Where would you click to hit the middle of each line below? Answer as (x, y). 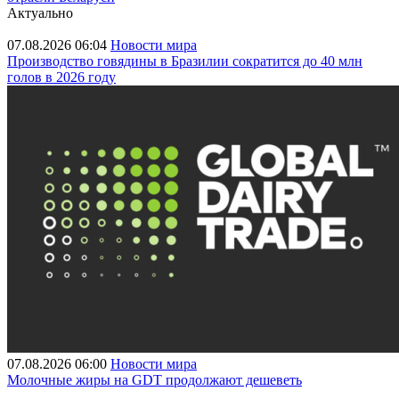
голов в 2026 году (61, 77)
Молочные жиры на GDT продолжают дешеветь (155, 380)
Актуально (40, 13)
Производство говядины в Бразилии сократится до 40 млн (185, 61)
